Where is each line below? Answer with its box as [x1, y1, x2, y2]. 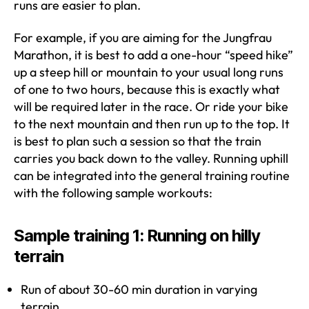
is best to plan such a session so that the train [14, 133, 261, 149]
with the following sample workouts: [14, 185, 212, 201]
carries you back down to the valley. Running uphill [14, 150, 288, 166]
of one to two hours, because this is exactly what [14, 81, 280, 97]
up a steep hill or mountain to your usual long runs [14, 64, 283, 80]
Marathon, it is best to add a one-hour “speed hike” [14, 47, 293, 63]
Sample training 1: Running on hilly [14, 226, 261, 246]
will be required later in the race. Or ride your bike [14, 99, 288, 114]
